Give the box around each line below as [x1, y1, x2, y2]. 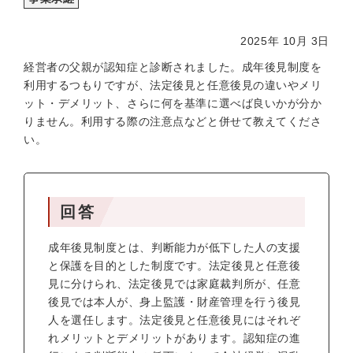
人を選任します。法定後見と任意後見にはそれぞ [48, 314, 301, 326]
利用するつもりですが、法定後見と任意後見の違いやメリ [24, 79, 322, 91]
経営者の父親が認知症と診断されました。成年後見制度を [24, 61, 322, 73]
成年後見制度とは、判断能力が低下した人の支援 [48, 241, 301, 254]
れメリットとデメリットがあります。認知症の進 [48, 332, 301, 344]
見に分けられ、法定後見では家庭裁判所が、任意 [48, 277, 301, 290]
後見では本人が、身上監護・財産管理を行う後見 [48, 295, 301, 308]
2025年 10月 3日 [240, 35, 329, 47]
